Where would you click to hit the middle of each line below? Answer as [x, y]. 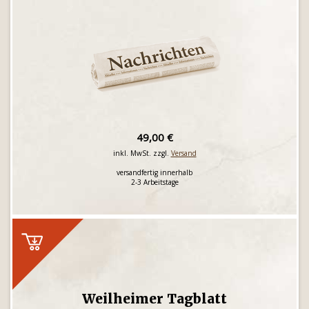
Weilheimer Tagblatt [154, 299]
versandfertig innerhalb [154, 172]
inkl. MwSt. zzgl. [142, 153]
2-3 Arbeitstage [154, 182]
